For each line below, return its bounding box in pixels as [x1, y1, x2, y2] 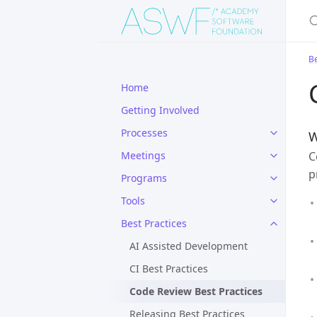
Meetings [121, 149, 166, 162]
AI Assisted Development [129, 239, 248, 253]
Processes [121, 126, 168, 139]
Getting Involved [121, 103, 200, 117]
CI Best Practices [129, 262, 208, 275]
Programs [121, 171, 167, 185]
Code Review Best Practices [129, 284, 263, 298]
